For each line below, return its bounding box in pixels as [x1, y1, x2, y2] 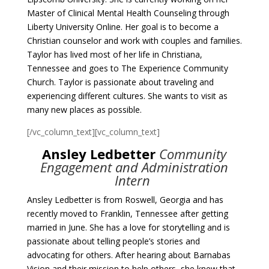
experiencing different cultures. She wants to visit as [26, 90, 228, 101]
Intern [115, 171, 154, 189]
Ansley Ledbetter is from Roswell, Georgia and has [26, 194, 223, 205]
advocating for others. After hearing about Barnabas [26, 249, 231, 261]
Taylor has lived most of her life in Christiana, [26, 49, 202, 60]
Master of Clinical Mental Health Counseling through [26, 7, 229, 19]
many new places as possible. [26, 104, 142, 115]
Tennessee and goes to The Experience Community [26, 62, 228, 74]
